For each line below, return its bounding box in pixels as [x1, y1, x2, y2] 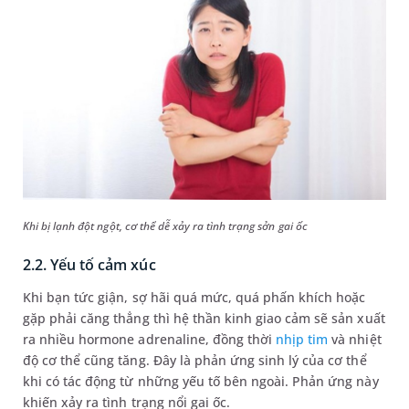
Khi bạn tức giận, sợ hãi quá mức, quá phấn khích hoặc [23, 288, 366, 307]
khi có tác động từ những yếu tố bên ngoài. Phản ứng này [23, 372, 379, 391]
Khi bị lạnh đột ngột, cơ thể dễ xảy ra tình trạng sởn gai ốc [23, 218, 308, 235]
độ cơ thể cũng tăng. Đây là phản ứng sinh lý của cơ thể [23, 351, 367, 370]
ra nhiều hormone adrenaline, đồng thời [23, 330, 277, 349]
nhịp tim [276, 330, 329, 349]
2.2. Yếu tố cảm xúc [23, 255, 156, 276]
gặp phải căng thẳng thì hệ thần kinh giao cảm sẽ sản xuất [23, 309, 385, 328]
